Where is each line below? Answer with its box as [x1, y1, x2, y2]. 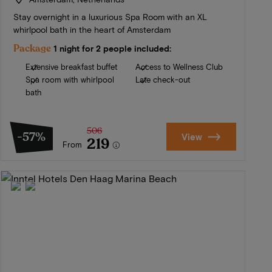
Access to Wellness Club [135, 62, 223, 72]
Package [13, 42, 52, 56]
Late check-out [135, 75, 190, 85]
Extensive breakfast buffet [25, 62, 118, 72]
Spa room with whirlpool [25, 75, 115, 85]
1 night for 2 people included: [53, 43, 172, 54]
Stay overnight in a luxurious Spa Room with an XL [13, 12, 208, 22]
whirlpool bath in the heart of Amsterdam [13, 24, 171, 35]
